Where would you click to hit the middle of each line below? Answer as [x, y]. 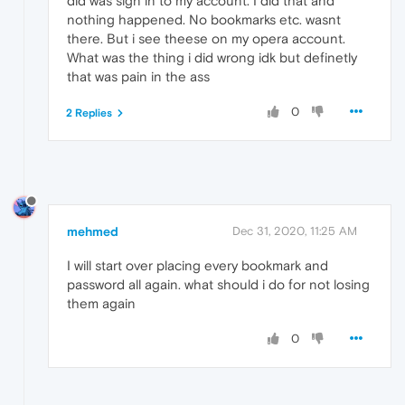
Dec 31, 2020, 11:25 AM [295, 231]
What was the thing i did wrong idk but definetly [212, 57]
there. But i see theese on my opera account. [206, 38]
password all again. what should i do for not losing [218, 284]
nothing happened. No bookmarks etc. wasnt [204, 19]
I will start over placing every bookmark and [198, 265]
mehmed [93, 231]
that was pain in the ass [138, 76]
